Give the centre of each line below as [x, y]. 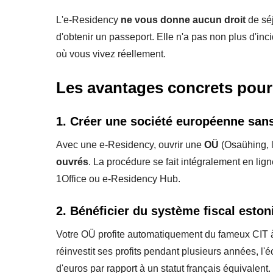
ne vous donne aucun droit [183, 19]
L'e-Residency [88, 19]
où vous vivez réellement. [111, 54]
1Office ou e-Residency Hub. [118, 179]
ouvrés [72, 161]
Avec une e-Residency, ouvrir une [130, 144]
